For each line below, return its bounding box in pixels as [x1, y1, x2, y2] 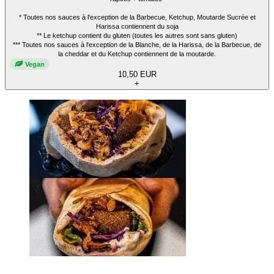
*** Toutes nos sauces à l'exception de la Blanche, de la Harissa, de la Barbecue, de [13, 41, 261, 49]
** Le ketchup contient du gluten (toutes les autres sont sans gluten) [37, 32, 237, 40]
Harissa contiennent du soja [95, 23, 179, 31]
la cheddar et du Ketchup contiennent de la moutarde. [58, 50, 216, 58]
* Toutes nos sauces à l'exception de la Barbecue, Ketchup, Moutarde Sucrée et [18, 13, 256, 21]
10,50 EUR [117, 70, 157, 80]
